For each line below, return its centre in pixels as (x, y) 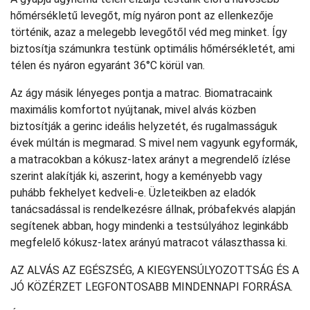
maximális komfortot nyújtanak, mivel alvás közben (133, 110)
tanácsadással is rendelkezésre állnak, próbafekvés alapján (153, 209)
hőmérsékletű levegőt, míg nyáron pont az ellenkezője (142, 16)
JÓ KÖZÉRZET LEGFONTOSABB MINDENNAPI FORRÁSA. (152, 287)
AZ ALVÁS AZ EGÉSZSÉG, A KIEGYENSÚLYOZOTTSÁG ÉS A (155, 270)
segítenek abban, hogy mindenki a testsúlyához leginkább (149, 226)
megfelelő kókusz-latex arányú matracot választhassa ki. (149, 243)
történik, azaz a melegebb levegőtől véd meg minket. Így (149, 32)
